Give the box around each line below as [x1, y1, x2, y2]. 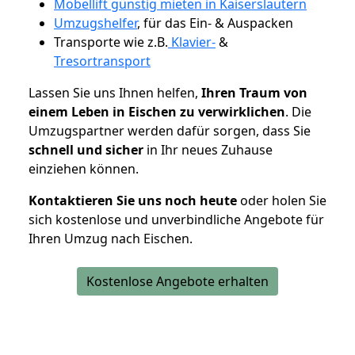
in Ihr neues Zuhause [143, 140, 273, 158]
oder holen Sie [237, 191, 326, 209]
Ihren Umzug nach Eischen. [29, 229, 193, 247]
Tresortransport [54, 52, 151, 70]
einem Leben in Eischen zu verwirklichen [29, 102, 285, 120]
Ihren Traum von [201, 83, 307, 101]
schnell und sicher [29, 140, 143, 158]
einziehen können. [29, 159, 139, 177]
